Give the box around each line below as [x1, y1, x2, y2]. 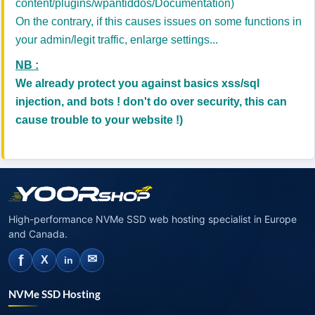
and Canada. [8, 227, 67, 240]
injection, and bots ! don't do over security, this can [15, 96, 287, 108]
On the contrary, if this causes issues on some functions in [15, 15, 302, 27]
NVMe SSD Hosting [8, 287, 101, 300]
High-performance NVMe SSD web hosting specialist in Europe [8, 212, 297, 225]
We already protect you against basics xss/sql [15, 77, 259, 89]
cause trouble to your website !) [15, 114, 183, 126]
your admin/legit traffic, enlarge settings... [15, 34, 218, 46]
